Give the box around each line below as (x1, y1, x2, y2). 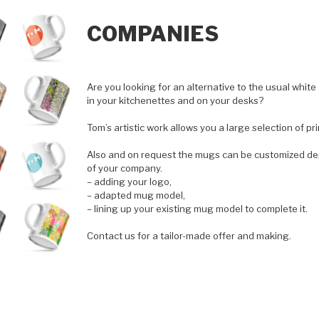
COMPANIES (87, 21, 219, 47)
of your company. (87, 162, 162, 174)
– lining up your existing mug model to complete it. (87, 202, 308, 214)
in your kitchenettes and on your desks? (87, 94, 263, 106)
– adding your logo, (87, 175, 172, 187)
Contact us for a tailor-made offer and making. (87, 229, 291, 241)
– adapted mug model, (87, 189, 185, 201)
